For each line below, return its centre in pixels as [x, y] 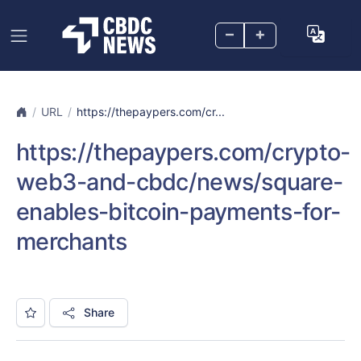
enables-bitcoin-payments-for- [178, 212]
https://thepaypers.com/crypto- [183, 152]
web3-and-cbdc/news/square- [180, 182]
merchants [72, 241]
